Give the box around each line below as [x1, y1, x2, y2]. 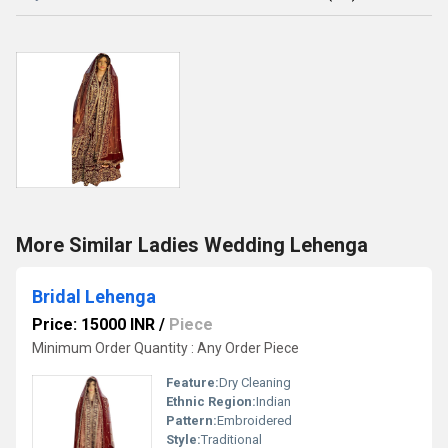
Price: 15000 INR [32, 315, 155, 334]
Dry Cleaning [219, 375, 291, 390]
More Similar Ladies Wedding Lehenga [16, 233, 368, 257]
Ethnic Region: [166, 394, 256, 409]
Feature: [166, 375, 219, 390]
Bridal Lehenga [32, 286, 156, 307]
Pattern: [166, 413, 217, 428]
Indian [256, 394, 291, 409]
